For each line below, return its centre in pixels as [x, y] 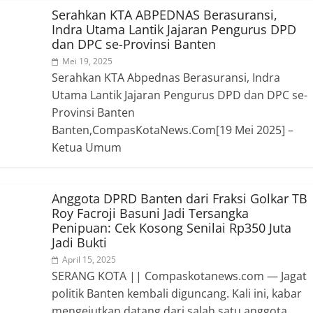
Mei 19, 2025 [87, 61]
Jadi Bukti [79, 242]
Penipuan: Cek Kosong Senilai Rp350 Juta [172, 227]
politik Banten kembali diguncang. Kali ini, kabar [177, 293]
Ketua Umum [87, 147]
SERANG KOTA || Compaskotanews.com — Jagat [179, 276]
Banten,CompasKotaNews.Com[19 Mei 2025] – [173, 130]
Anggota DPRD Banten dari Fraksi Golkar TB [180, 198]
